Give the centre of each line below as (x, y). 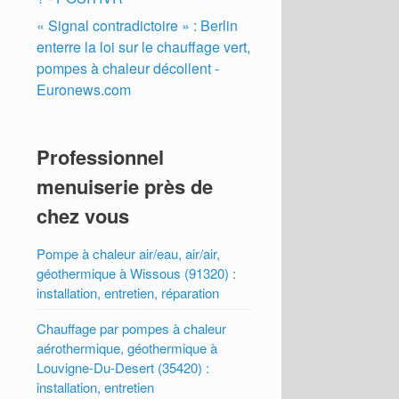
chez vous (83, 216)
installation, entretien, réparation (128, 293)
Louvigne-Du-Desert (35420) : (123, 368)
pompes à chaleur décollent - (128, 69)
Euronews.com (84, 90)
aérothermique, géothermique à (127, 348)
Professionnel (101, 157)
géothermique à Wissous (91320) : (137, 273)
